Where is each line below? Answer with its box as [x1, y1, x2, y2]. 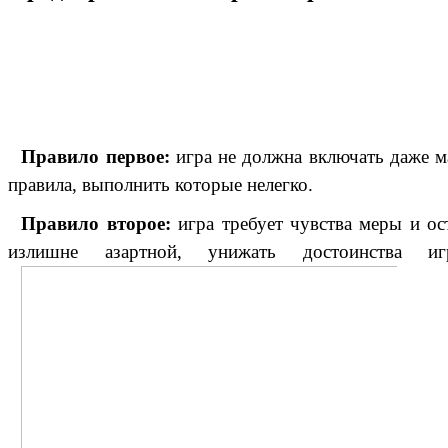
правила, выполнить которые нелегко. [8, 173, 313, 195]
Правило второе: [21, 212, 171, 234]
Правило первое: [21, 145, 170, 167]
